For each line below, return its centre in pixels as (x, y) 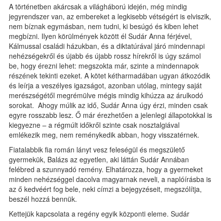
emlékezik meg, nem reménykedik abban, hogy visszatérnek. (104, 135)
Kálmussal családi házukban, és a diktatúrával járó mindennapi (107, 46)
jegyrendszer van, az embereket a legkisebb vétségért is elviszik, (110, 16)
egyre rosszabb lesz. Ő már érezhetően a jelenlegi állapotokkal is (110, 115)
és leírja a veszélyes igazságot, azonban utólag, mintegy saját (105, 85)
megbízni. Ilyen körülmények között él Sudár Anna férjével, (100, 36)
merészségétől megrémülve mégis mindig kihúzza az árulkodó (106, 95)
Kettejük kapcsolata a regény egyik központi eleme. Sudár (99, 214)
